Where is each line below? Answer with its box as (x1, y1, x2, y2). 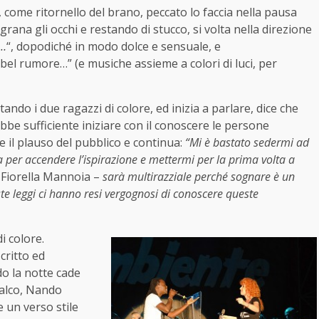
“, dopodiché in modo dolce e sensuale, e (6, 38, 221, 54)
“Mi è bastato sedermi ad (185, 134, 309, 150)
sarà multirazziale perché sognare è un (103, 168, 295, 184)
